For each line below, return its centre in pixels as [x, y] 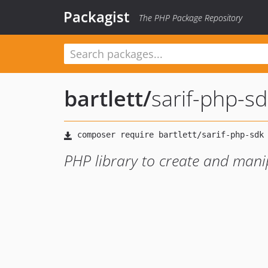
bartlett [103, 98]
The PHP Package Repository [191, 18]
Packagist [97, 16]
